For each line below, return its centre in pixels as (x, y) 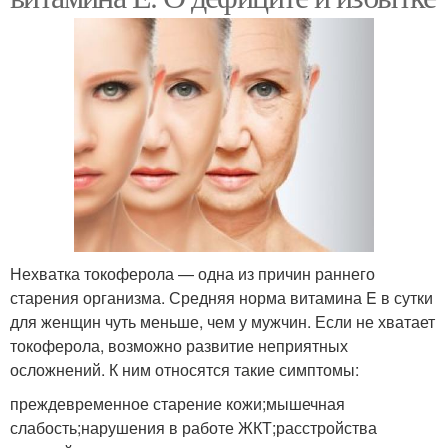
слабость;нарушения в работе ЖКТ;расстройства (193, 428)
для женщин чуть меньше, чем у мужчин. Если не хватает (222, 322)
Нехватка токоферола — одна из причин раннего (192, 274)
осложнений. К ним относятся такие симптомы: (184, 370)
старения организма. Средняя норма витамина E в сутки (221, 298)
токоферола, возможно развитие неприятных (179, 346)
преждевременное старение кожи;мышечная (177, 404)
